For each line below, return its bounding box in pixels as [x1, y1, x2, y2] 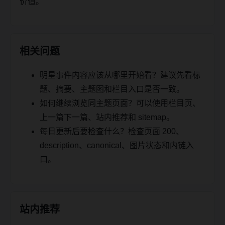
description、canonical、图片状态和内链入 [40, 141, 194, 150]
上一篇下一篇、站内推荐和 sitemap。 [40, 113, 174, 122]
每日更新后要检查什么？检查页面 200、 [40, 127, 184, 136]
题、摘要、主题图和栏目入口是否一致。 [40, 84, 184, 93]
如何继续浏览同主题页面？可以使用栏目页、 [40, 98, 200, 107]
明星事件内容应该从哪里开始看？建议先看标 [40, 70, 200, 79]
